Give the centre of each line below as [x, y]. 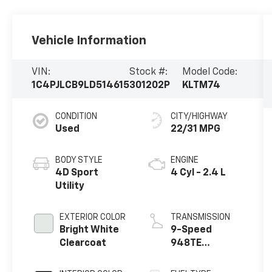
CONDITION [76, 116]
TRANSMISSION [200, 217]
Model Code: [209, 72]
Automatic [195, 257]
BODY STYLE [79, 160]
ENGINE [184, 160]
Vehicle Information [89, 40]
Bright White [90, 230]
